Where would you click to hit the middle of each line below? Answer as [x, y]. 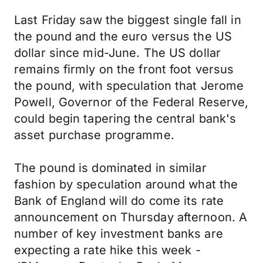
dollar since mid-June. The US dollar [118, 53]
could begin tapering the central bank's [125, 119]
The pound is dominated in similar [110, 168]
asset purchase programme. [94, 135]
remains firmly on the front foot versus [124, 69]
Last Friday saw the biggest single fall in [128, 20]
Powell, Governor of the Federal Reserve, [131, 102]
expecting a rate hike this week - [107, 250]
